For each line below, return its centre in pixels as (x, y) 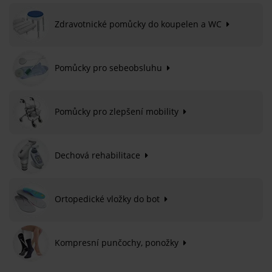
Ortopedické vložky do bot (108, 199)
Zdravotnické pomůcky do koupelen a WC (139, 24)
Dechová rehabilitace (99, 155)
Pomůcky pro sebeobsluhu (110, 67)
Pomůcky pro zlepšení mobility (118, 111)
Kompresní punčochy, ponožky (118, 242)
